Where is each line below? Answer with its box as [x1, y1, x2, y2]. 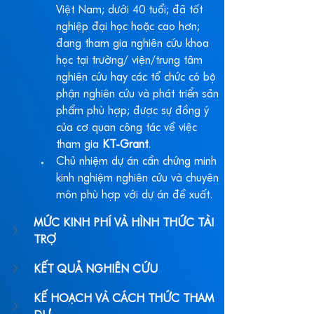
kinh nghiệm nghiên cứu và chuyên [56, 174, 222, 183]
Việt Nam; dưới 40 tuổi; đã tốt [56, 6, 206, 15]
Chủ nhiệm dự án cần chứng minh [56, 157, 220, 166]
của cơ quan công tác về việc [56, 123, 200, 132]
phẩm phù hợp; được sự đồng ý [56, 107, 212, 116]
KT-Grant [102, 140, 148, 149]
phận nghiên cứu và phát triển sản [56, 90, 222, 99]
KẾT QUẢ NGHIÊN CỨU [34, 265, 158, 274]
